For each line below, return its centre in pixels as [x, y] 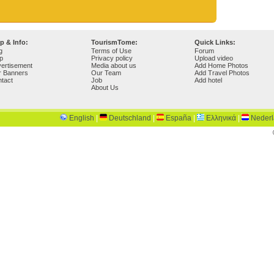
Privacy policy [112, 58]
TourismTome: [114, 42]
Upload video [214, 58]
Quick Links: [215, 42]
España [179, 118]
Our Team [106, 73]
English [82, 118]
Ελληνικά [221, 118]
